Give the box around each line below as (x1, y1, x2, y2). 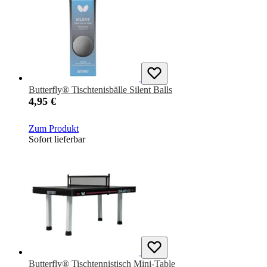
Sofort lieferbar (29, 134, 85, 145)
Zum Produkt (29, 123, 79, 134)
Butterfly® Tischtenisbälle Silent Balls (29, 85, 172, 95)
